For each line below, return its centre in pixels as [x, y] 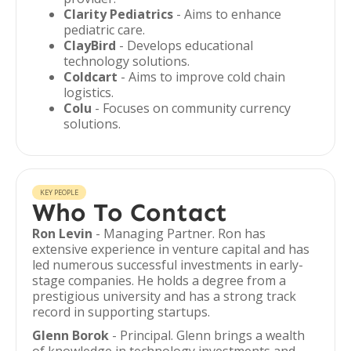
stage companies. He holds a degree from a [159, 280]
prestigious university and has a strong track [164, 296]
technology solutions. [127, 61]
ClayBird [90, 45]
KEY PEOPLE [59, 192]
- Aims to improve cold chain [201, 77]
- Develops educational [185, 45]
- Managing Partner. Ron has [179, 233]
